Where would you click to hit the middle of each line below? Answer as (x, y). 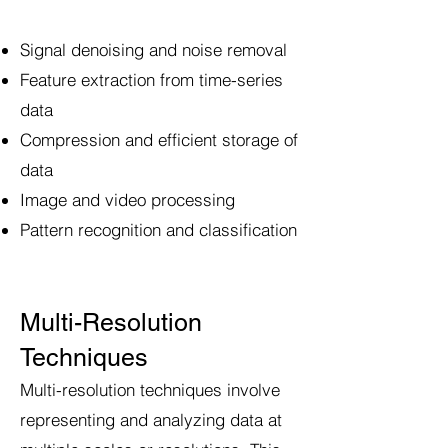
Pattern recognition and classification (158, 229)
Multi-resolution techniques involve (150, 389)
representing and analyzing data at (151, 419)
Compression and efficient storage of (159, 139)
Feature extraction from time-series (151, 79)
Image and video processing (127, 199)
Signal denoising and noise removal (153, 49)
